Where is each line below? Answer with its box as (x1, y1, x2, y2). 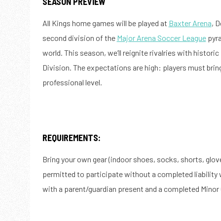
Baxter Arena (168, 18, 212, 28)
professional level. (42, 77, 102, 87)
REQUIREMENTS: (42, 132, 101, 144)
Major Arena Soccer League (116, 33, 206, 43)
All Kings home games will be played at (42, 18, 169, 28)
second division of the (42, 33, 117, 43)
